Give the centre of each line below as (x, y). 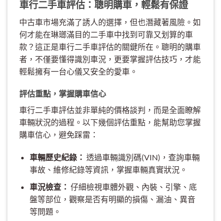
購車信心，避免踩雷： (59, 135)
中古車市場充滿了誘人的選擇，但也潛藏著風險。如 (110, 22)
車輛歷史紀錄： (57, 157)
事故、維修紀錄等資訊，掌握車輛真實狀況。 (108, 170)
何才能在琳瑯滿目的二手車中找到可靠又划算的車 (106, 34)
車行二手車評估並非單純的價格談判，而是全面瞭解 (110, 110)
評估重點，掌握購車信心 (63, 94)
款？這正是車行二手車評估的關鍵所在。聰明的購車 (110, 46)
